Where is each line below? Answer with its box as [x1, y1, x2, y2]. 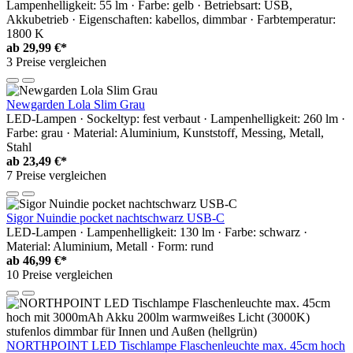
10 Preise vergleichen [6, 267, 113, 281]
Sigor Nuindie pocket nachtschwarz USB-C [6, 210, 225, 225]
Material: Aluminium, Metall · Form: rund [6, 239, 214, 253]
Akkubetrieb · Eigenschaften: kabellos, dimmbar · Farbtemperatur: [6, 12, 336, 26]
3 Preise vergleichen [6, 54, 106, 69]
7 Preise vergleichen [6, 168, 106, 182]
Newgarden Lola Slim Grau [6, 97, 145, 111]
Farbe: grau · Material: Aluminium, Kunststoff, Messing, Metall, [6, 125, 324, 139]
